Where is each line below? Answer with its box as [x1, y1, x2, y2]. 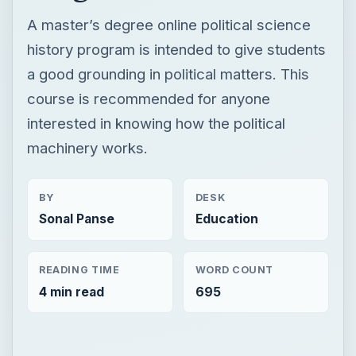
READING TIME [38, 264, 120, 277]
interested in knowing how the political [26, 114, 285, 132]
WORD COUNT [195, 264, 274, 277]
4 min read [38, 284, 104, 300]
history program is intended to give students [26, 40, 326, 58]
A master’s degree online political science [26, 15, 311, 33]
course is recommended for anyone [26, 89, 270, 107]
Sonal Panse [38, 211, 114, 226]
